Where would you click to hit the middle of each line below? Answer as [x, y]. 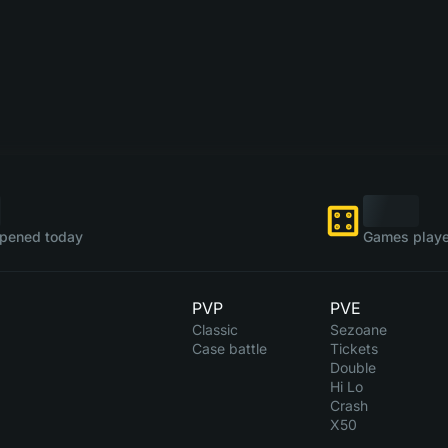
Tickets [353, 348]
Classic [215, 329]
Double [352, 367]
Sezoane [358, 329]
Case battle [229, 348]
